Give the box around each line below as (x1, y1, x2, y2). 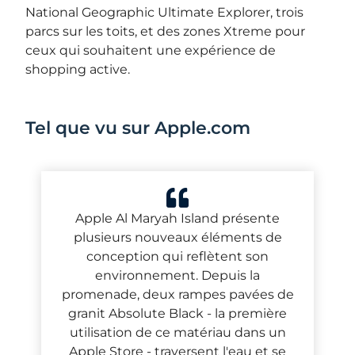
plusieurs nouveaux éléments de (73, 230, 282, 246)
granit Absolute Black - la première (68, 306, 287, 322)
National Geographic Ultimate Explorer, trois (25, 5, 304, 21)
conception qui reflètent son (86, 249, 269, 265)
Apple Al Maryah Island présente (75, 211, 280, 227)
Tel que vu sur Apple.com (25, 117, 251, 139)
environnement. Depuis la (95, 268, 260, 284)
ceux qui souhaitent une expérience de (25, 43, 277, 59)
